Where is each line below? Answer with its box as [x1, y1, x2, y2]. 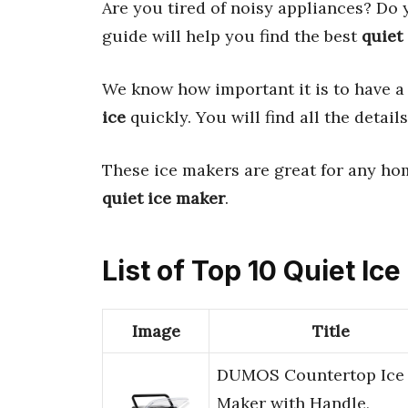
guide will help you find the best [102, 25, 362, 46]
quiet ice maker [102, 187, 225, 209]
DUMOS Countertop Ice [217, 364, 404, 386]
